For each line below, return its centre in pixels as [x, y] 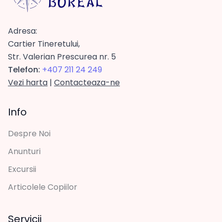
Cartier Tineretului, [44, 44]
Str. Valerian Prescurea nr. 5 [62, 56]
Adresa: [23, 31]
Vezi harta [28, 82]
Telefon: [24, 69]
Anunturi [24, 151]
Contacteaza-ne [87, 82]
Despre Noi [29, 133]
